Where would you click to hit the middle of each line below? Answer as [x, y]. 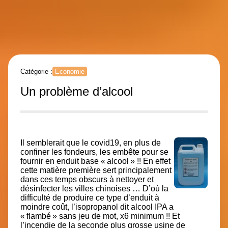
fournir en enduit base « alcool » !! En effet [95, 161]
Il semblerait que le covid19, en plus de [91, 142]
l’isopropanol [95, 207]
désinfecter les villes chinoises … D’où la [94, 188]
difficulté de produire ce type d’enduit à [90, 197]
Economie [70, 71]
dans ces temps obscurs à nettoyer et [87, 179]
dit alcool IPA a [146, 207]
